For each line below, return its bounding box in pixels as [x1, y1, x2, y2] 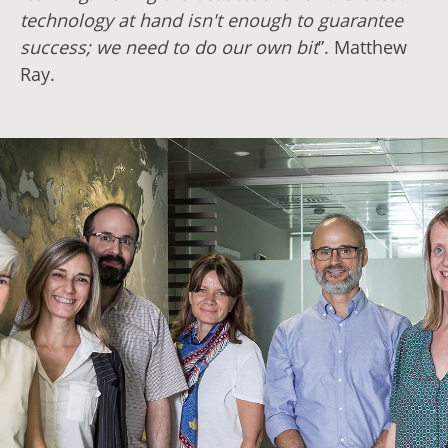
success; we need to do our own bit [20, 35, 318, 59]
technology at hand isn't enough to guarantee [20, 8, 403, 32]
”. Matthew [318, 35, 407, 59]
